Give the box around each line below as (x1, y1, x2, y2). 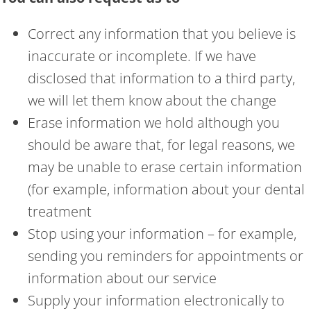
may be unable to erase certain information (28, 157, 302, 176)
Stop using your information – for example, (28, 224, 296, 243)
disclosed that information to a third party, (28, 68, 295, 87)
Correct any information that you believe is (28, 24, 296, 43)
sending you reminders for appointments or (28, 246, 303, 265)
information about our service (28, 268, 217, 287)
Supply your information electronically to (28, 290, 285, 310)
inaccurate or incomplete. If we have (28, 46, 256, 65)
